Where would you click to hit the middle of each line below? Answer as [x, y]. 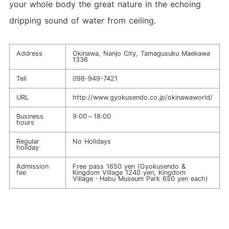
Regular [28, 142]
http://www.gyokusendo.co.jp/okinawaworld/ [142, 98]
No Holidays [91, 142]
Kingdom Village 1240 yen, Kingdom [129, 173]
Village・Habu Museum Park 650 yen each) [140, 179]
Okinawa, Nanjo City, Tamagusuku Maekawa [141, 54]
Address [29, 54]
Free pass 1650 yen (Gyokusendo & [129, 167]
